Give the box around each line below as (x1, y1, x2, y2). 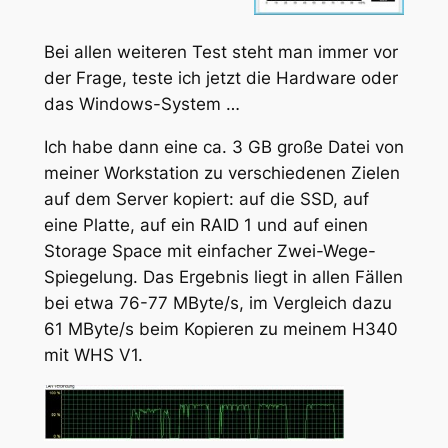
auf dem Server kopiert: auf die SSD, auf (43, 189, 369, 210)
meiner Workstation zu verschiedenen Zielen (43, 163, 400, 184)
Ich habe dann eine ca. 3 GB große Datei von (43, 137, 404, 158)
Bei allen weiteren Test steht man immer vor (43, 42, 398, 63)
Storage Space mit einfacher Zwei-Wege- (43, 241, 376, 262)
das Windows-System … (43, 94, 240, 115)
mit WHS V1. (43, 345, 143, 366)
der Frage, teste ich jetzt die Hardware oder (43, 68, 398, 89)
